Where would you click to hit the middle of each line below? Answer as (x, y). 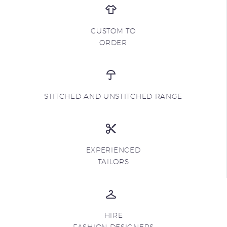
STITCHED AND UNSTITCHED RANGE (113, 97)
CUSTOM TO (113, 31)
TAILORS (113, 162)
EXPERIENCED (113, 150)
